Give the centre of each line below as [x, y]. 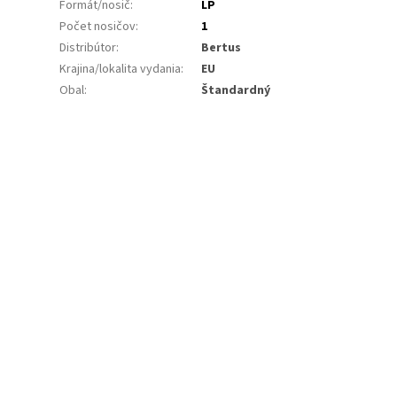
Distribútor [88, 48]
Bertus [222, 48]
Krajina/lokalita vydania [121, 70]
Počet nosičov [98, 27]
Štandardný [236, 91]
